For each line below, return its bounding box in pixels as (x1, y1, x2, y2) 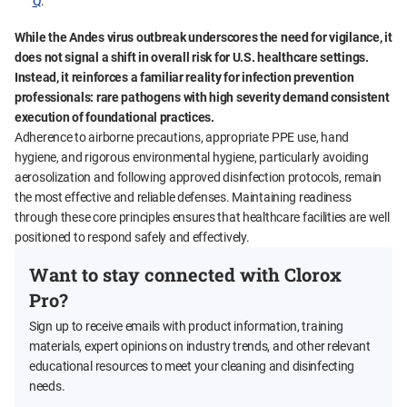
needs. (29, 379, 65, 394)
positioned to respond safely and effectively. (15, 230, 250, 245)
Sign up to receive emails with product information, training (29, 319, 344, 334)
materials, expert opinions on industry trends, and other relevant (29, 339, 371, 354)
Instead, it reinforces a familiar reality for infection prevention (15, 70, 354, 85)
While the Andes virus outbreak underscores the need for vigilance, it (15, 30, 392, 45)
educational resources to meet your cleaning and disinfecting (29, 359, 355, 374)
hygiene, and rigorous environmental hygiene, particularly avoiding (15, 150, 369, 165)
